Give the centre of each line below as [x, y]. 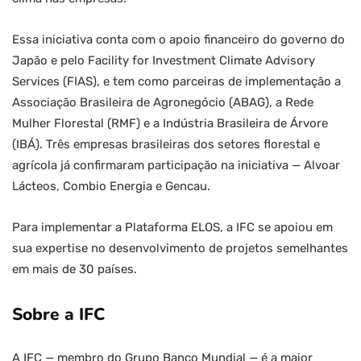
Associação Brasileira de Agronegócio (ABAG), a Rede [163, 103]
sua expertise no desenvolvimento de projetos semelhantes [180, 249]
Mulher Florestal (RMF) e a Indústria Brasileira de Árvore [170, 124]
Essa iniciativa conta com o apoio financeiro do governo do [178, 40]
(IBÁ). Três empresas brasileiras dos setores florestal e [166, 145]
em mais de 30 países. [75, 270]
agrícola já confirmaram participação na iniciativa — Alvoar [176, 166]
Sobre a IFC [58, 315]
